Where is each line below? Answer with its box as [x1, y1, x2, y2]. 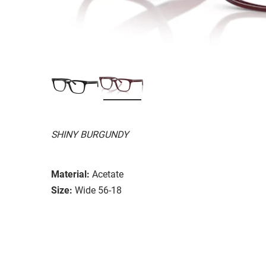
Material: [51, 168, 90, 180]
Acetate [92, 168, 123, 180]
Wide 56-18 [75, 184, 122, 196]
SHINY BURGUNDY [51, 128, 129, 140]
